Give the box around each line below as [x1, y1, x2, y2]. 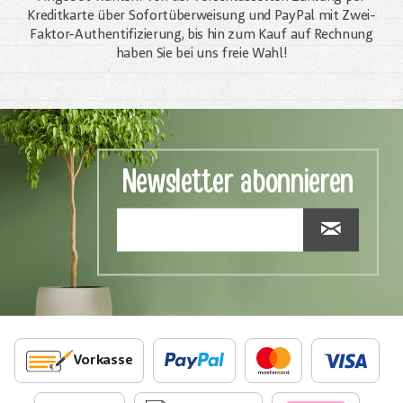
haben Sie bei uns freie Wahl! [115, 47, 288, 62]
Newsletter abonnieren [121, 160, 354, 204]
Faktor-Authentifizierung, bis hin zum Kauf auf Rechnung [30, 28, 373, 43]
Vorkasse [72, 354, 133, 369]
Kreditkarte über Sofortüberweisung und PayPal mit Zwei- [27, 9, 376, 24]
